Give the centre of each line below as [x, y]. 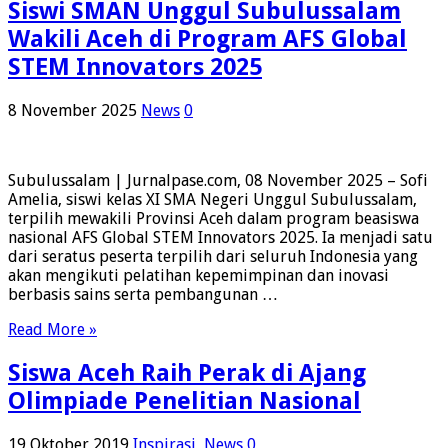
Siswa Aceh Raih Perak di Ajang [187, 373]
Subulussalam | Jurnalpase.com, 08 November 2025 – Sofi [218, 181]
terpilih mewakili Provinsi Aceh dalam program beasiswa [213, 219]
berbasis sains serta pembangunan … [143, 295]
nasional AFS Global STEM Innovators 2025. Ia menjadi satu [220, 238]
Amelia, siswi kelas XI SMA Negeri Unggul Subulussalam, [212, 200]
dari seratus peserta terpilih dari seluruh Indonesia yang [213, 257]
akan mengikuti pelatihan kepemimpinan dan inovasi [198, 276]
